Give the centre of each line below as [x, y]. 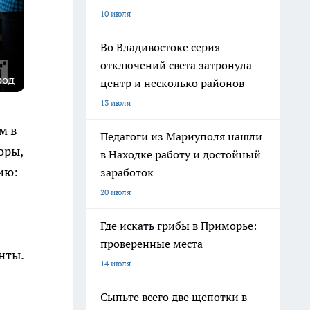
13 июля [116, 103]
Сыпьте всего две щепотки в [174, 297]
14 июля [116, 263]
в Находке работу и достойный [181, 154]
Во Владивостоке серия [160, 47]
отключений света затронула [176, 65]
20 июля [116, 192]
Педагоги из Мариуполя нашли [181, 136]
